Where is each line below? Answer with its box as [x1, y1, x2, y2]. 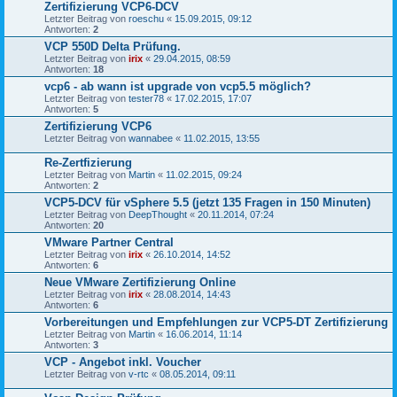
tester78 [128, 92, 164, 104]
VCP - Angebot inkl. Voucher [44, 354, 201, 369]
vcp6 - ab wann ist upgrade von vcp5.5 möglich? [44, 79, 311, 93]
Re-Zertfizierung [44, 155, 132, 169]
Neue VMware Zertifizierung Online [44, 275, 236, 289]
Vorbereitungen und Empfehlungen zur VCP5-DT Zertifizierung [44, 315, 388, 329]
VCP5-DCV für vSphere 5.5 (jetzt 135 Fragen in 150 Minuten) [44, 195, 370, 209]
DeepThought [128, 208, 187, 220]
